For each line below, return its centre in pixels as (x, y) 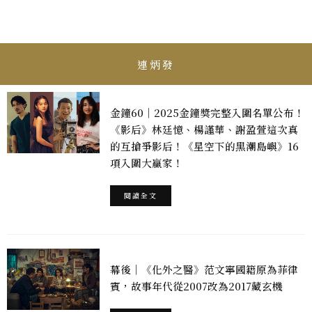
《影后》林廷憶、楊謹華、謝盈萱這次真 (204, 129)
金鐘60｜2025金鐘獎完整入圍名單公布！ (207, 112)
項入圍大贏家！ (146, 163)
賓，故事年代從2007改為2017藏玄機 (196, 286)
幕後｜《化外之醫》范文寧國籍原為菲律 (204, 269)
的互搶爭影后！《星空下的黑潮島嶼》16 (204, 146)
